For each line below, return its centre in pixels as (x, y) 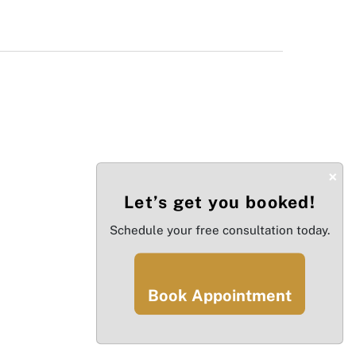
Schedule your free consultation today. (220, 230)
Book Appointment (220, 296)
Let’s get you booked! (220, 203)
